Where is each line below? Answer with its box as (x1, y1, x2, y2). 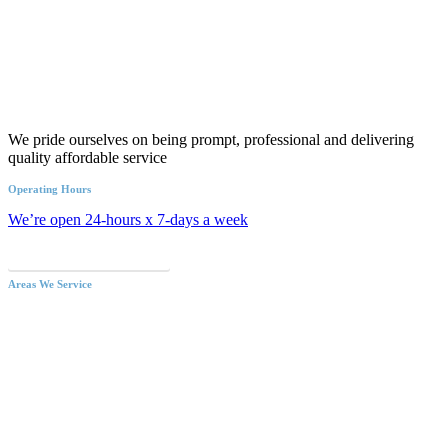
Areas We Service (8, 278, 92, 291)
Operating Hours (8, 183, 91, 196)
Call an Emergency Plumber (23, 248, 155, 263)
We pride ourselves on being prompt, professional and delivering (8, 131, 414, 149)
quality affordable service (8, 149, 167, 167)
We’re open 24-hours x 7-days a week (8, 211, 248, 229)
